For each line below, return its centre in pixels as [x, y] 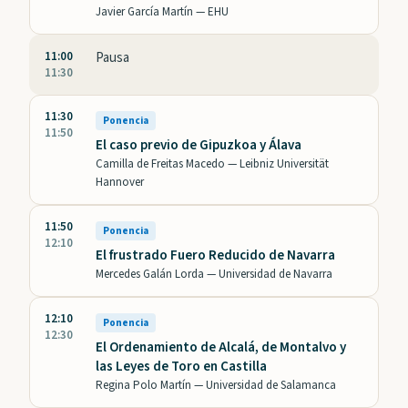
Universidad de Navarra [275, 275]
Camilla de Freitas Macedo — [168, 164]
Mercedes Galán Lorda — [157, 275]
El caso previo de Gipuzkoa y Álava [199, 146]
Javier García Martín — [152, 12]
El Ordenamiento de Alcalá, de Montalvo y [221, 348]
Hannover [120, 183]
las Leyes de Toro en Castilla [181, 367]
